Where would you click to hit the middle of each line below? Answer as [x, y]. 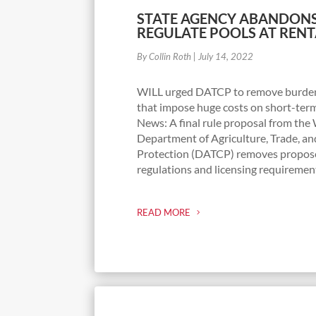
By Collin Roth [164, 56]
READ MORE [164, 212]
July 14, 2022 [226, 56]
